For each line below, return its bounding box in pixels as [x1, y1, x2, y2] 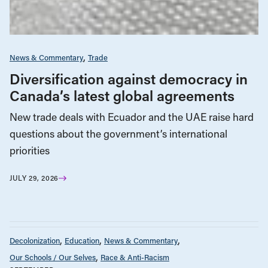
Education [65, 234, 99, 245]
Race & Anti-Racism [100, 251, 169, 262]
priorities [10, 144, 50, 158]
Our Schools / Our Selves [10, 251, 96, 262]
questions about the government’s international [10, 127, 227, 141]
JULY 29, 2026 [10, 173, 59, 183]
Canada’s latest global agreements [10, 86, 234, 105]
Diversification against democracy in [10, 69, 248, 89]
